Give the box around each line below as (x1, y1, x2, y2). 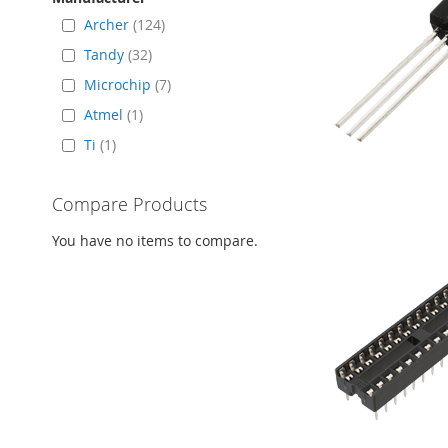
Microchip (84, 74, 151, 94)
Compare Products (52, 191, 207, 216)
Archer (84, 14, 129, 34)
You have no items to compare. (52, 230, 258, 250)
